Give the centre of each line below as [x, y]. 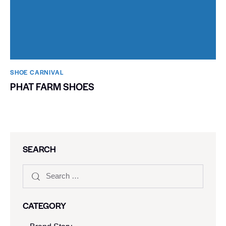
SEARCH [39, 149]
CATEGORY [44, 205]
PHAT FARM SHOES [52, 86]
